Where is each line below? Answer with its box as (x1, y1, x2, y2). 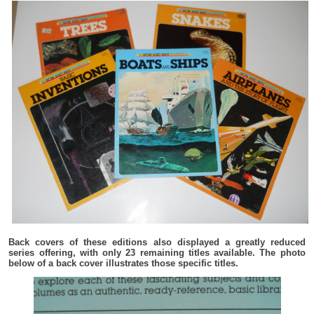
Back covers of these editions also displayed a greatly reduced (8, 236, 306, 247)
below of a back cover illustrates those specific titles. (8, 257, 239, 268)
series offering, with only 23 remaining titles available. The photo (8, 247, 306, 258)
